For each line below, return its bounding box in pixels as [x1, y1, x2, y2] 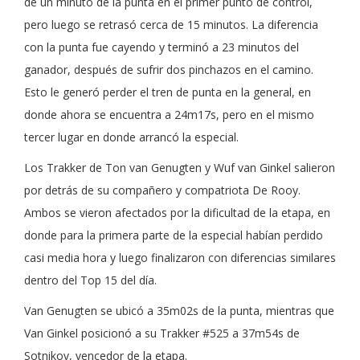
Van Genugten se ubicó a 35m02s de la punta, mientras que [24, 302, 334, 318]
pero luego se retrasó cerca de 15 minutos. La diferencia [24, 16, 318, 32]
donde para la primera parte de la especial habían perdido [24, 227, 323, 243]
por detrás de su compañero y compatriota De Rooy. [24, 182, 301, 198]
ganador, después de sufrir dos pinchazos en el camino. [24, 61, 313, 77]
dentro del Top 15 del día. [24, 272, 157, 288]
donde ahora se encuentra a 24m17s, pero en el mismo [24, 106, 314, 122]
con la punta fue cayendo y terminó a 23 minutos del [24, 39, 299, 55]
